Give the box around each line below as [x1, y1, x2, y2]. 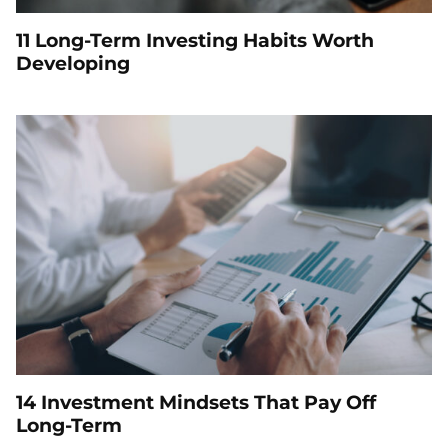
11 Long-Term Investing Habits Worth [16, 27, 374, 52]
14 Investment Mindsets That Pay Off [16, 389, 376, 414]
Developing [16, 50, 130, 75]
